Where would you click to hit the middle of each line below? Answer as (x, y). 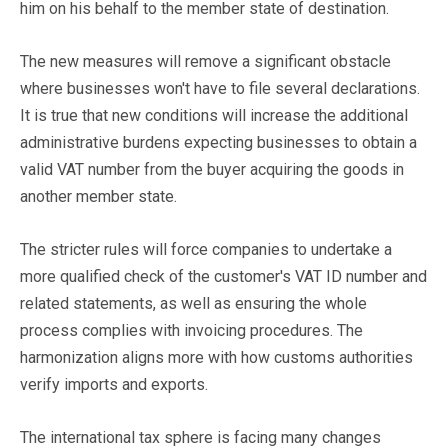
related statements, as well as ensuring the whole (193, 303)
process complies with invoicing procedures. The (191, 330)
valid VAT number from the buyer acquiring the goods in (212, 169)
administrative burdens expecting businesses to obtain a (218, 142)
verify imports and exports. (114, 384)
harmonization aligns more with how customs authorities (216, 357)
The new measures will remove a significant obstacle (205, 61)
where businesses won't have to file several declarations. (220, 88)
